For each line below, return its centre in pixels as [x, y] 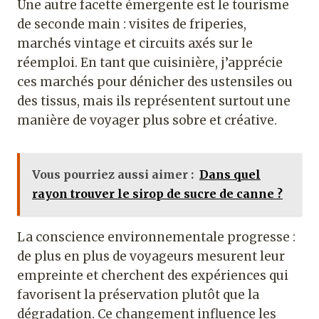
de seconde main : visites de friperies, [132, 25]
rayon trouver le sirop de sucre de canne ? [157, 194]
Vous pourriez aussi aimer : [113, 175]
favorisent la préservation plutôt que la [138, 295]
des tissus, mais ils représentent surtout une [154, 101]
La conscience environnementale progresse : [156, 237]
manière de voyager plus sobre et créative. [147, 121]
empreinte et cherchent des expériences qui [153, 276]
